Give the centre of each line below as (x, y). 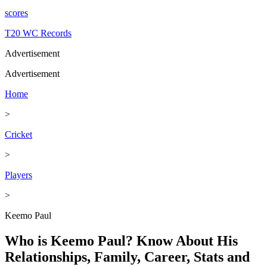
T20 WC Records (38, 33)
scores (16, 13)
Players (18, 175)
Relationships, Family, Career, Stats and (127, 257)
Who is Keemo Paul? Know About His (121, 240)
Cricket (18, 134)
